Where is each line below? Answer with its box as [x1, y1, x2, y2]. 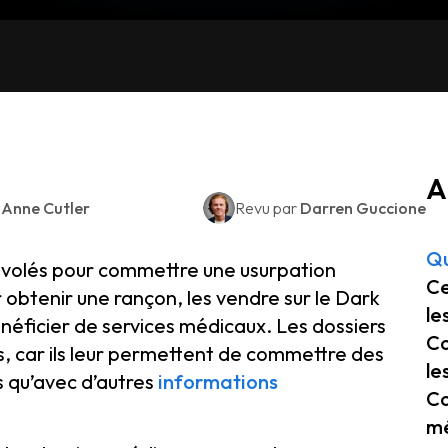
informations [158, 369, 278, 394]
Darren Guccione [300, 198, 426, 218]
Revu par [235, 198, 300, 218]
